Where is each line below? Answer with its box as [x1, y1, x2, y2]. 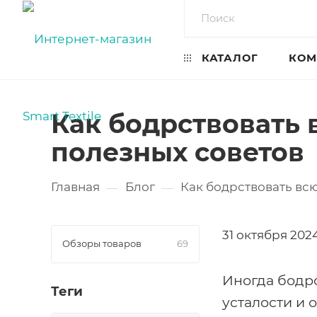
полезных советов [51, 137, 304, 168]
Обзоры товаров [62, 238, 142, 249]
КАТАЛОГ [198, 52, 258, 64]
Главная [51, 180, 100, 194]
